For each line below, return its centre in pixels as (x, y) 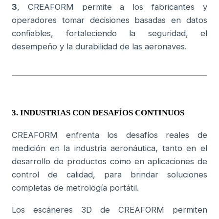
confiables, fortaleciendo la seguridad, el (109, 33)
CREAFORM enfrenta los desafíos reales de (109, 135)
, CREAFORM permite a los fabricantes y (112, 7)
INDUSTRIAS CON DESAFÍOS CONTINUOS (103, 112)
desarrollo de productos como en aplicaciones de (109, 161)
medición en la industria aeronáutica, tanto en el (109, 148)
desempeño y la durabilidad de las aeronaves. (99, 46)
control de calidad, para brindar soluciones (109, 174)
